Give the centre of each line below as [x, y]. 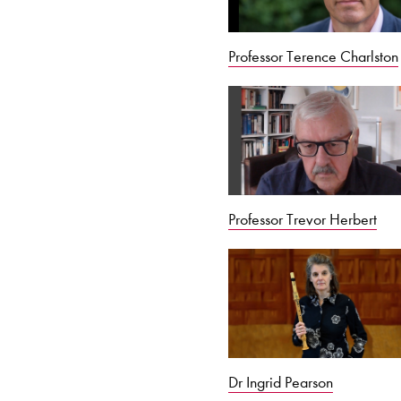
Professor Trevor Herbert [303, 219]
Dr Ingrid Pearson [281, 382]
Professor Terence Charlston [314, 56]
